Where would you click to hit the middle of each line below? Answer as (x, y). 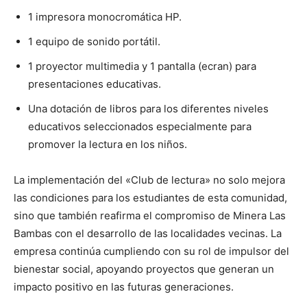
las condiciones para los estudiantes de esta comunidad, (150, 197)
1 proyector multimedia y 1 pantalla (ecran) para (142, 66)
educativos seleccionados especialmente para (140, 126)
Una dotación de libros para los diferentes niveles (148, 108)
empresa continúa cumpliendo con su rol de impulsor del (151, 251)
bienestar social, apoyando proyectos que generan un (144, 269)
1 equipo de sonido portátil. (94, 41)
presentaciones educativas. (95, 84)
